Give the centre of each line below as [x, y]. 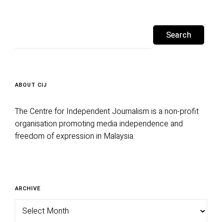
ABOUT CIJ [31, 85]
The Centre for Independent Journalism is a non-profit [107, 111]
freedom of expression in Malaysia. [75, 136]
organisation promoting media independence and [99, 124]
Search [27, 26]
